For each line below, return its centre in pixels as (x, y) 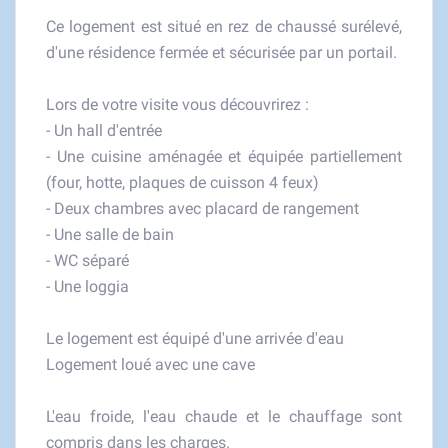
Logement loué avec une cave (150, 364)
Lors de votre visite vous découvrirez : (177, 104)
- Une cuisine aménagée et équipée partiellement (224, 156)
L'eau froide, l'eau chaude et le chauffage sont (224, 416)
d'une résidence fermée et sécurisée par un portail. (221, 52)
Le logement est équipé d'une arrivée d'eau (195, 338)
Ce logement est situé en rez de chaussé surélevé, (224, 26)
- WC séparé (87, 260)
